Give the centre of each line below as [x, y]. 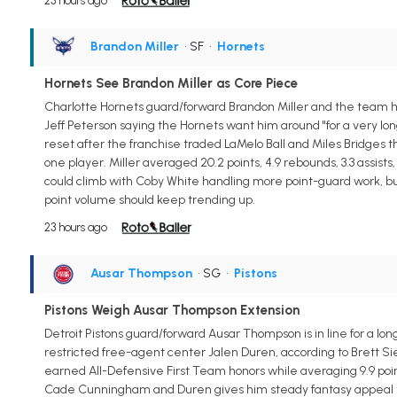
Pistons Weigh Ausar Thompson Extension [171, 310]
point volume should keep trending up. [149, 199]
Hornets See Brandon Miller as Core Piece [171, 84]
